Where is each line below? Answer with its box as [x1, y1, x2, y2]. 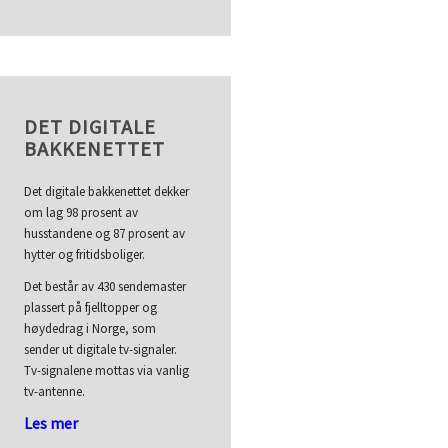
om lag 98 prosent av [24, 204, 139, 222]
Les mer [24, 413, 79, 434]
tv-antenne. [24, 383, 86, 401]
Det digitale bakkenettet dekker [24, 183, 190, 201]
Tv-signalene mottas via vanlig [24, 362, 190, 380]
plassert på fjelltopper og [24, 299, 158, 317]
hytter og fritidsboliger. [24, 246, 146, 264]
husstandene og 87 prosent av [24, 225, 186, 243]
